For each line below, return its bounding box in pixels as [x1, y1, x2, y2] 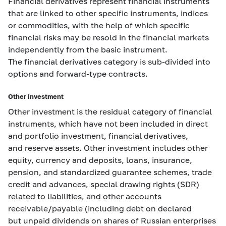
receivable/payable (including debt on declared [8, 203, 192, 213]
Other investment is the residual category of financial [8, 106, 212, 116]
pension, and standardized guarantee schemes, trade [8, 167, 212, 177]
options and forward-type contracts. [8, 69, 148, 78]
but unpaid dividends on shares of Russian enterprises [8, 215, 216, 225]
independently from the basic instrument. [8, 44, 167, 54]
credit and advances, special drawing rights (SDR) [8, 179, 199, 189]
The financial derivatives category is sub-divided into [8, 56, 210, 66]
